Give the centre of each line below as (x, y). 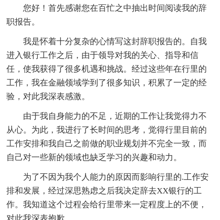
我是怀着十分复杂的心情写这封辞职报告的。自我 (115, 42)
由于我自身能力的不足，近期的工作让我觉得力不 (115, 116)
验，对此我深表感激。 (48, 97)
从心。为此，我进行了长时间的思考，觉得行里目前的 (107, 130)
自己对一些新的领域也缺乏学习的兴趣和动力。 (94, 158)
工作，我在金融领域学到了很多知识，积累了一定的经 (107, 83)
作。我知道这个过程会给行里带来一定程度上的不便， (107, 205)
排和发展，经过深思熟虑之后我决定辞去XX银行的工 (104, 191)
